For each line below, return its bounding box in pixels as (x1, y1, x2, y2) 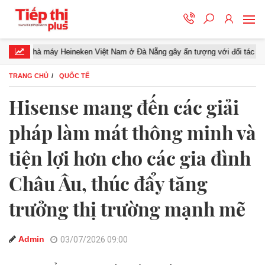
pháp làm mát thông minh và (9, 119, 256, 145)
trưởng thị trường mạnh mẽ (9, 196, 245, 221)
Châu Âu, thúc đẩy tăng (9, 170, 208, 196)
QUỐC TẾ (59, 72, 89, 79)
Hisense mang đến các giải (9, 94, 239, 119)
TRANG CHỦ (9, 72, 49, 79)
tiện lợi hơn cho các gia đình (9, 145, 251, 170)
